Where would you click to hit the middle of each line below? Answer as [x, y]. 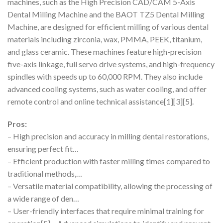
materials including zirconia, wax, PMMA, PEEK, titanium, [105, 39]
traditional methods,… [45, 174]
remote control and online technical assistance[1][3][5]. [101, 101]
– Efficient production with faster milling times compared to [109, 161]
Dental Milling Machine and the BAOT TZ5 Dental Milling [106, 14]
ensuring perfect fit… [43, 149]
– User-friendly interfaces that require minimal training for [106, 211]
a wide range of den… [43, 199]
